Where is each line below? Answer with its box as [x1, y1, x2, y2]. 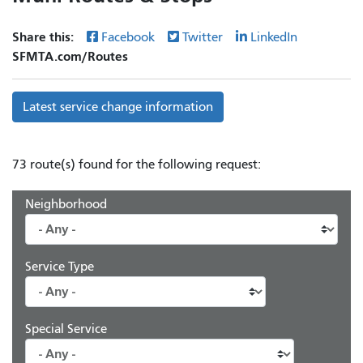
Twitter [182, 29, 223, 45]
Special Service [25, 321, 107, 336]
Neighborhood [25, 196, 107, 211]
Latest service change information [23, 99, 213, 114]
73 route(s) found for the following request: [12, 156, 261, 172]
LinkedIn [250, 29, 297, 45]
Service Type [25, 258, 94, 274]
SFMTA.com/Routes [12, 48, 128, 64]
